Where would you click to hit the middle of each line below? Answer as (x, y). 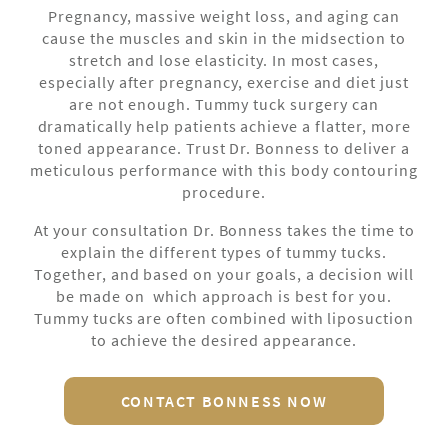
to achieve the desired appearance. (224, 340)
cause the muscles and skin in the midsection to (224, 38)
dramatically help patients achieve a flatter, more (224, 126)
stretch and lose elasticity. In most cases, (224, 60)
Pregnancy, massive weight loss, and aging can (224, 16)
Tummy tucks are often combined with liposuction (224, 318)
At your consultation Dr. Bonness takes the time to (224, 230)
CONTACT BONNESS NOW (224, 401)
